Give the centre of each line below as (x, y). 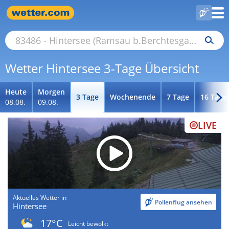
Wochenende (133, 97)
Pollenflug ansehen (184, 202)
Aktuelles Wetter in (40, 198)
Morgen (51, 92)
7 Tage (178, 97)
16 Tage (214, 97)
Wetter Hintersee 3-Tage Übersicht (102, 68)
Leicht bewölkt (88, 223)
